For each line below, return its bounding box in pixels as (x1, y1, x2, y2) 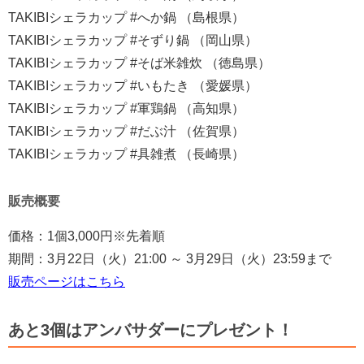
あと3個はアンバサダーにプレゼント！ (8, 320, 293, 339)
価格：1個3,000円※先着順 (8, 228, 165, 243)
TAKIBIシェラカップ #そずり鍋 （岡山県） (8, 32, 258, 47)
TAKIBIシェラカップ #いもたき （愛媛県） (8, 78, 258, 93)
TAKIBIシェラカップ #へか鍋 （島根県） (8, 10, 245, 24)
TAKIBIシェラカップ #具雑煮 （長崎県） (8, 146, 245, 161)
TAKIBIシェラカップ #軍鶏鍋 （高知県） (8, 101, 245, 115)
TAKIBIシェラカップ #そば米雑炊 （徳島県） (8, 55, 271, 70)
